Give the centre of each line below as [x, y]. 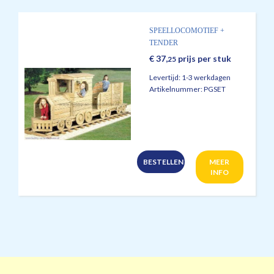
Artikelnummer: [176, 89]
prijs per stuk [204, 59]
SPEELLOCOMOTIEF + [187, 31]
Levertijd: [165, 78]
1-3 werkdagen [206, 78]
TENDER [164, 43]
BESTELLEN [163, 162]
